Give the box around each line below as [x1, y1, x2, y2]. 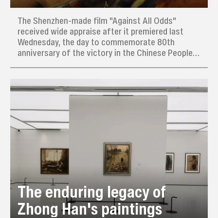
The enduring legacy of [18, 179, 166, 203]
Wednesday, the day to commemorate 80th [17, 36, 175, 49]
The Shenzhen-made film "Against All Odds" [17, 14, 176, 27]
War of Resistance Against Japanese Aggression [17, 57, 196, 70]
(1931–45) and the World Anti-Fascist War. [17, 68, 170, 81]
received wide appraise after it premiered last [17, 25, 183, 38]
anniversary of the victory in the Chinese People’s [17, 46, 199, 59]
